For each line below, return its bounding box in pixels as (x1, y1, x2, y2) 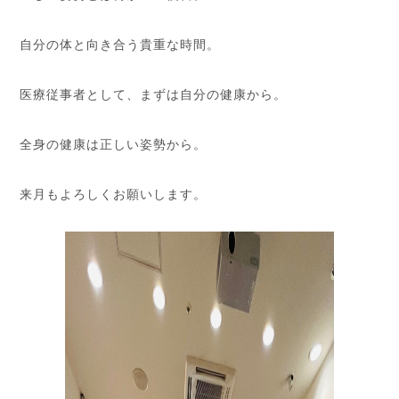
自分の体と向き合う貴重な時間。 (20, 36, 221, 52)
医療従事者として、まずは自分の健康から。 (20, 85, 287, 102)
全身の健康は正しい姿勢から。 (20, 135, 208, 151)
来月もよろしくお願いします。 (20, 185, 208, 201)
